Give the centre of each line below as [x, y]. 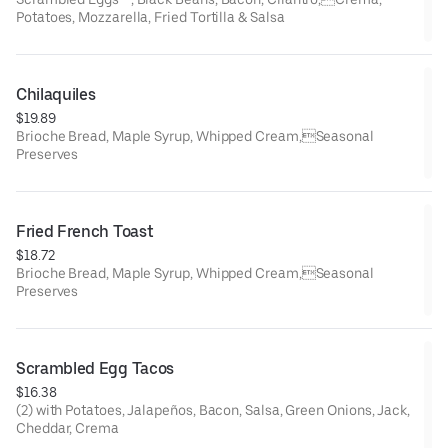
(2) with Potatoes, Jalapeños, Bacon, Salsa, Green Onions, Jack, [151, 409]
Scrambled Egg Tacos [95, 368]
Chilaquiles [56, 94]
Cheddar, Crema [67, 427]
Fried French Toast [85, 231]
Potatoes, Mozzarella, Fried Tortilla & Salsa [150, 16]
